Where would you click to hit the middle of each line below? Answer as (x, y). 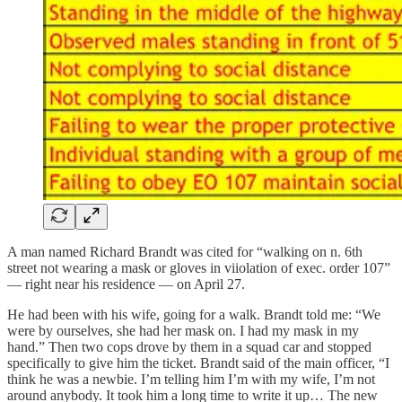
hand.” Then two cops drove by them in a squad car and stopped (189, 346)
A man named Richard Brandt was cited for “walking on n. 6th (185, 251)
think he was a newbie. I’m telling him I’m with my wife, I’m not (191, 379)
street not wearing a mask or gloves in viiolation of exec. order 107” (199, 267)
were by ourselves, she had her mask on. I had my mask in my (183, 330)
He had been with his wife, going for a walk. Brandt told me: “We (194, 314)
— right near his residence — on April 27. (126, 284)
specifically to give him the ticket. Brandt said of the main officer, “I (198, 363)
